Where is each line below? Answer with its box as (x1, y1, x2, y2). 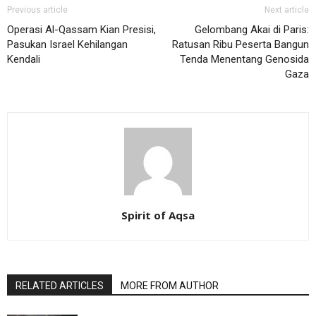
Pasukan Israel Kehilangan (7, 37, 128, 51)
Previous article (7, 4, 68, 15)
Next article (265, 4, 309, 15)
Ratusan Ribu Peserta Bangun (172, 37, 309, 51)
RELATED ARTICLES (16, 279, 104, 291)
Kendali (7, 52, 40, 66)
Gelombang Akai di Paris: (195, 23, 309, 36)
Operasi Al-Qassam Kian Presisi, (7, 23, 156, 36)
